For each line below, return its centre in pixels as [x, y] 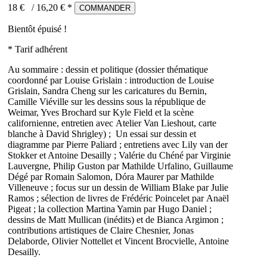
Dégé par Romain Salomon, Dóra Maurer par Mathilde [111, 177]
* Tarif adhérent [38, 49]
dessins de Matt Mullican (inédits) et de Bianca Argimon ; [116, 220]
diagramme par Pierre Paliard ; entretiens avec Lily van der [118, 145]
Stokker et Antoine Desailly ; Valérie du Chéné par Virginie [119, 156]
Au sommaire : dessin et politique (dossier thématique [108, 70]
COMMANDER [105, 8]
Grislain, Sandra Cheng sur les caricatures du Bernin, [107, 91]
